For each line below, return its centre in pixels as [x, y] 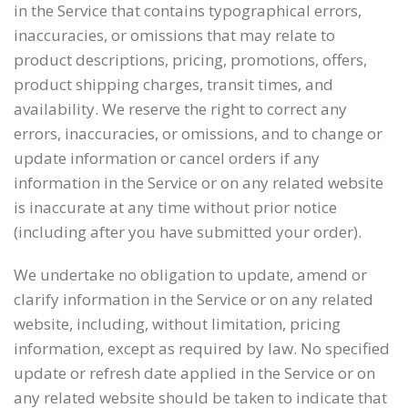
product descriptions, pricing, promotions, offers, [190, 60]
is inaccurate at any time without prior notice [175, 207]
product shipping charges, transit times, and [173, 84]
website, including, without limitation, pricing [177, 324]
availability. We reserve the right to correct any [180, 109]
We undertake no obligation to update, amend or [190, 275]
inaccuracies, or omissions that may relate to [174, 35]
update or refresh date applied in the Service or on [194, 373]
